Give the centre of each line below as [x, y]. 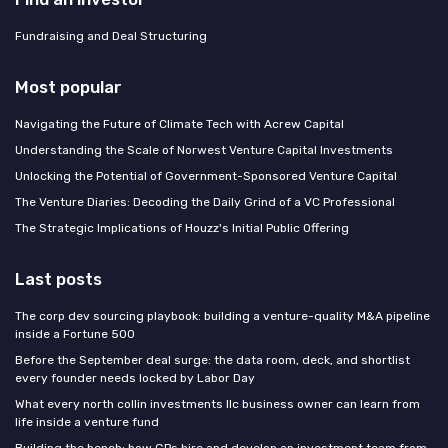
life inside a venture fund [87, 422]
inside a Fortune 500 [75, 334]
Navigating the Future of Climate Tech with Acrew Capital [179, 124]
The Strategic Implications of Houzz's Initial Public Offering [182, 228]
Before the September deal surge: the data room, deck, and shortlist [212, 360]
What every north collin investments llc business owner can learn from [217, 404]
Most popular [68, 87]
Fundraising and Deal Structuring [111, 36]
